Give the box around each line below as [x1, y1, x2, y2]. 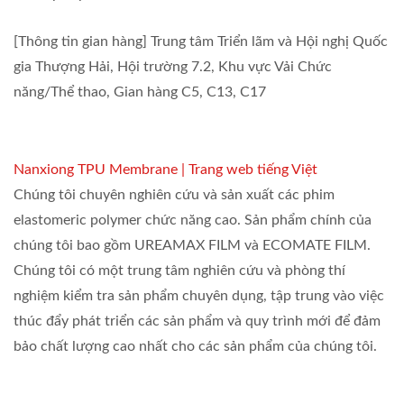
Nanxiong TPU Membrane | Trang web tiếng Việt [14, 162, 317, 178]
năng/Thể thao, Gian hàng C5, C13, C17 [14, 85, 266, 100]
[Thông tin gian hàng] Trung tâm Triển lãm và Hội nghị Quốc [14, 34, 388, 50]
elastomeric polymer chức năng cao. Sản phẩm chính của [14, 213, 372, 228]
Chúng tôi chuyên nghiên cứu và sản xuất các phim [14, 188, 335, 203]
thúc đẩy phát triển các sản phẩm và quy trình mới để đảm [14, 314, 381, 329]
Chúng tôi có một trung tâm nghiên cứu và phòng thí [14, 263, 345, 279]
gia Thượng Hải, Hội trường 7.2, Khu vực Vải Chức [14, 60, 332, 75]
